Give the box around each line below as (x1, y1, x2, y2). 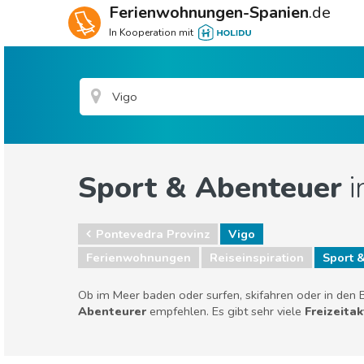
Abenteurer (78, 303, 146, 319)
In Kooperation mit (109, 26, 193, 39)
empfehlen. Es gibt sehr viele (146, 303, 305, 319)
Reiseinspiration (210, 249, 304, 266)
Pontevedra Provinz (96, 226, 210, 242)
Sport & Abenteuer (78, 168, 342, 208)
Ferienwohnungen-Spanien (109, 2, 309, 24)
